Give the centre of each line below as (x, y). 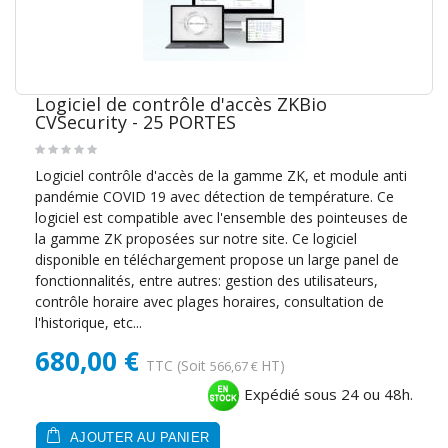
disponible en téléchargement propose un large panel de (217, 260)
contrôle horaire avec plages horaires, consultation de (209, 302)
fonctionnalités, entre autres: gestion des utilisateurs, (206, 281)
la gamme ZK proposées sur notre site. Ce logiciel (196, 239)
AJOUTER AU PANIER (137, 438)
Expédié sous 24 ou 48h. (326, 394)
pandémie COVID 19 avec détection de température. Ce (214, 197)
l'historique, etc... (88, 323)
